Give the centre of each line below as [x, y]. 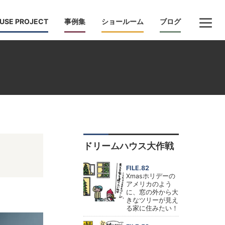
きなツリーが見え [152, 200]
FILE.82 [138, 168]
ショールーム [123, 21]
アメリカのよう [149, 184]
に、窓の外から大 [152, 192]
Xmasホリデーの [151, 176]
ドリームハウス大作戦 [129, 146]
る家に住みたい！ [152, 208]
